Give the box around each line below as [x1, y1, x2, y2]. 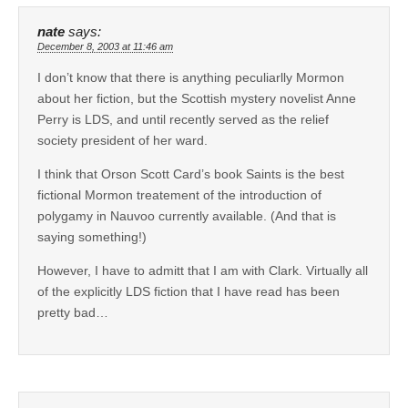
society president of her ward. [37, 132, 208, 148]
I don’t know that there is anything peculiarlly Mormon [37, 69, 344, 85]
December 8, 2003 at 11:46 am [37, 40, 173, 52]
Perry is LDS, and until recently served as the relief [37, 111, 329, 127]
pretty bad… [37, 304, 108, 320]
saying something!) [37, 229, 147, 244]
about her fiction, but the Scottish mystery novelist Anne [37, 90, 356, 106]
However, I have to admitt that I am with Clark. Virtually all [37, 262, 368, 278]
